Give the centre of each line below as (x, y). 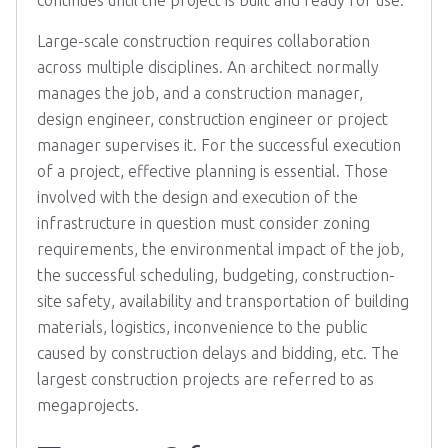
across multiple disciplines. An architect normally (208, 67)
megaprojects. (88, 405)
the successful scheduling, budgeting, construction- (216, 275)
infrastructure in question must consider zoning (203, 223)
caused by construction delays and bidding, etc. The (218, 353)
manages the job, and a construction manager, (200, 93)
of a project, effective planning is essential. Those (212, 171)
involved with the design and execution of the (197, 197)
